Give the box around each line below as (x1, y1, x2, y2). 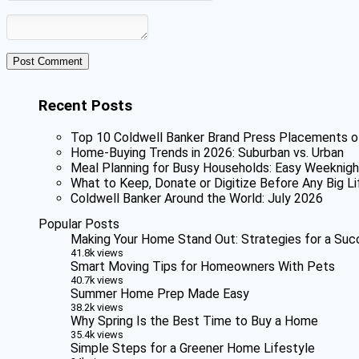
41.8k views (71, 247, 123, 260)
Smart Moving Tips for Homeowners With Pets (71, 259, 335, 275)
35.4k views (71, 329, 123, 341)
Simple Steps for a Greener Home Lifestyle (71, 341, 315, 357)
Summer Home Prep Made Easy (71, 286, 249, 302)
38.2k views (71, 301, 123, 314)
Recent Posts (38, 97, 132, 115)
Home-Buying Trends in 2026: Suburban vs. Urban (71, 144, 344, 160)
